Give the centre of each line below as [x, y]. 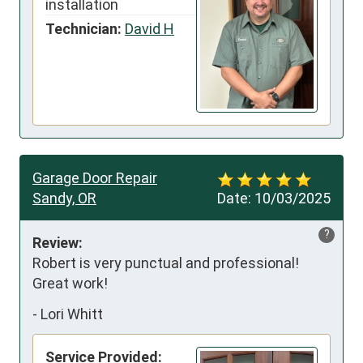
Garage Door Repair [95, 178]
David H [149, 28]
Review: [58, 243]
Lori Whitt [72, 314]
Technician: [83, 28]
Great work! [70, 284]
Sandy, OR [64, 199]
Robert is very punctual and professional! [166, 263]
